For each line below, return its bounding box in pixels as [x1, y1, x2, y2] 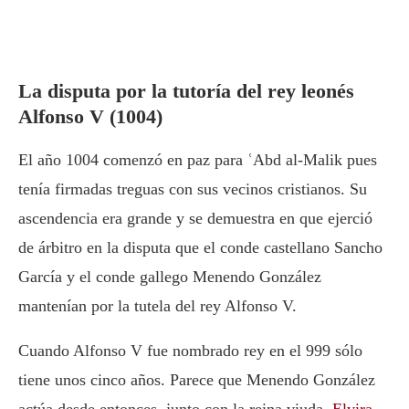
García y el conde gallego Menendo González [18, 267, 321, 287]
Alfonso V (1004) [18, 105, 163, 129]
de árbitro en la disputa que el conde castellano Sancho [18, 238, 383, 257]
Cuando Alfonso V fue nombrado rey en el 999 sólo [18, 341, 362, 361]
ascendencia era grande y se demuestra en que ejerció [18, 209, 372, 228]
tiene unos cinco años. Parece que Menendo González [18, 371, 375, 390]
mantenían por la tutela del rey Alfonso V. [18, 297, 297, 316]
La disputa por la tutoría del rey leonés [18, 79, 354, 103]
